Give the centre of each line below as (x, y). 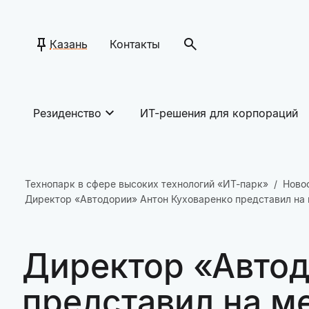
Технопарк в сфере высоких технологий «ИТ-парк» (147, 184)
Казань (69, 44)
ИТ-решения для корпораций (219, 113)
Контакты (135, 44)
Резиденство (67, 113)
